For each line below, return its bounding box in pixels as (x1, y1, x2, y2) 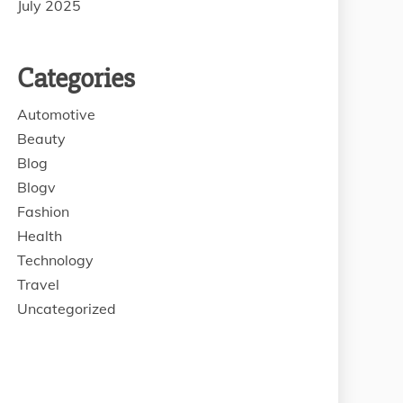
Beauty (17, 130, 66, 148)
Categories (17, 60, 135, 95)
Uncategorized (17, 300, 116, 318)
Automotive (17, 105, 95, 123)
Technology (17, 251, 94, 269)
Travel (17, 275, 59, 293)
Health (17, 227, 62, 245)
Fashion (17, 202, 69, 220)
